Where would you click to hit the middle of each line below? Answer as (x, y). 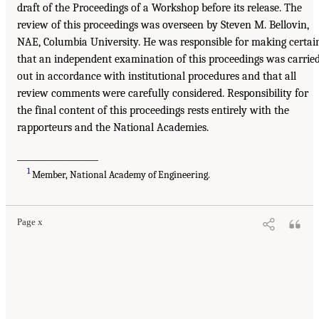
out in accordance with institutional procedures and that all (157, 77)
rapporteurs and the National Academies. (113, 128)
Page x (30, 223)
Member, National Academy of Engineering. (120, 175)
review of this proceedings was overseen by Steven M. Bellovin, (163, 25)
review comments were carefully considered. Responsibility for (163, 94)
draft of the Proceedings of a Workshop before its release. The (159, 8)
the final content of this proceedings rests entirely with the (153, 111)
